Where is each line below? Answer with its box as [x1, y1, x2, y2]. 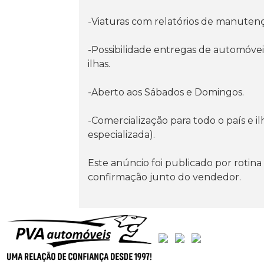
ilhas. [88, 58, 111, 70]
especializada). [88, 128, 156, 140]
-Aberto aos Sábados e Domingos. [88, 86, 245, 98]
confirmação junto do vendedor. [88, 171, 242, 183]
